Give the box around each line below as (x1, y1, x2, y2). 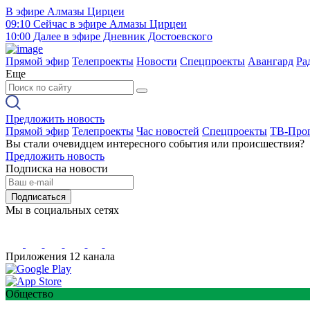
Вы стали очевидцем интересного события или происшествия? (6, 138, 304, 150)
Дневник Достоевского (100, 30, 212, 42)
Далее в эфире (33, 30, 100, 42)
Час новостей (136, 125, 199, 138)
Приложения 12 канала (6, 250, 115, 263)
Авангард (248, 55, 293, 67)
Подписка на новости (6, 163, 108, 175)
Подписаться (11, 192, 66, 203)
